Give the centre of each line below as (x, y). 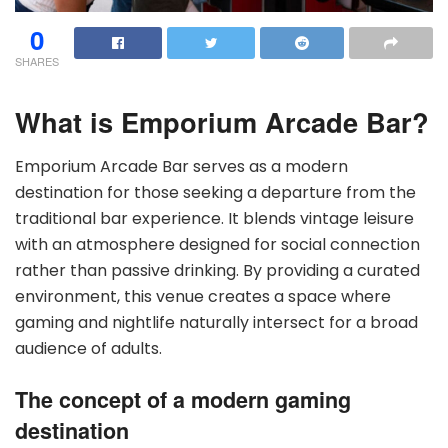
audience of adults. (88, 349)
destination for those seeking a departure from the (215, 193)
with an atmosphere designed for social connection (217, 245)
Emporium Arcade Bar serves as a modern (181, 167)
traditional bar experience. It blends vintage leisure (214, 219)
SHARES (37, 60)
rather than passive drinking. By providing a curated (217, 271)
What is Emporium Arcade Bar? (222, 122)
